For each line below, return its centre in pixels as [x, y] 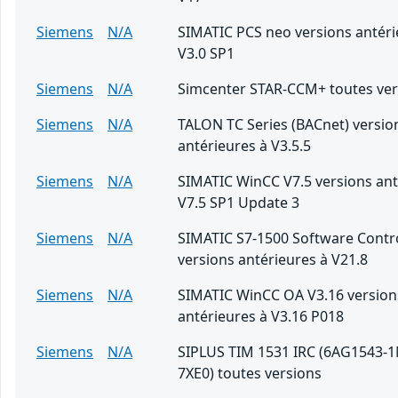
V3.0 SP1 [206, 54]
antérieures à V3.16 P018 [261, 317]
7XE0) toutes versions [250, 374]
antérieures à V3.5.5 [244, 146]
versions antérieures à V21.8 [273, 260]
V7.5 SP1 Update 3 [239, 203]
